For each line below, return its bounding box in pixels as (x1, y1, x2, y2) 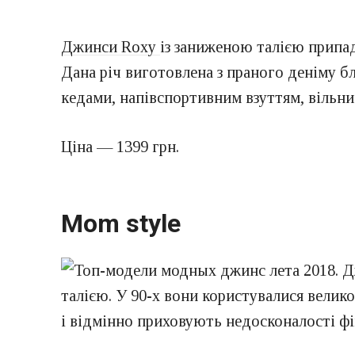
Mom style (61, 208, 181, 239)
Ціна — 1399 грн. (61, 138, 179, 156)
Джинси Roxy (61, 38, 160, 56)
